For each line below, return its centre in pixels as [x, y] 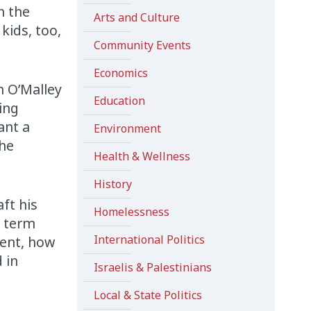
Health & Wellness [142, 156]
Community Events [142, 45]
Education [119, 101]
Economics [120, 73]
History [112, 184]
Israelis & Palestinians [152, 267]
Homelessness [131, 212]
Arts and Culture [136, 17]
